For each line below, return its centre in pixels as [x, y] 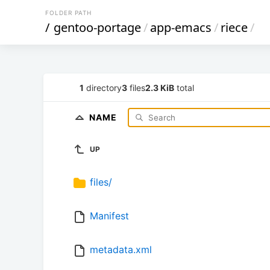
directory [103, 87]
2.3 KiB [160, 87]
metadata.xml [121, 250]
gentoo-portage [97, 27]
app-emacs [181, 27]
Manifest [109, 216]
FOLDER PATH [68, 13]
